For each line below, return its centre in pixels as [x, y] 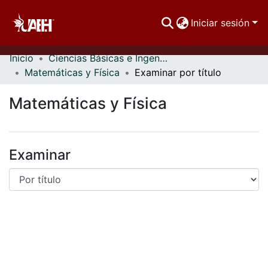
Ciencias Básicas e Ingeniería [164, 58]
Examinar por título [178, 72]
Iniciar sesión [220, 23]
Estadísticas [37, 115]
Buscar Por [34, 91]
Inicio [22, 58]
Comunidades [41, 67]
